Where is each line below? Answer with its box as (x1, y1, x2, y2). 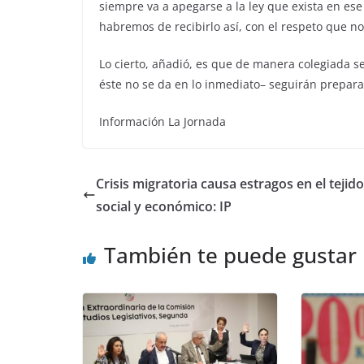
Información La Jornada (99, 113, 226, 129)
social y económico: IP (96, 197, 232, 215)
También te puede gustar (104, 240, 357, 270)
